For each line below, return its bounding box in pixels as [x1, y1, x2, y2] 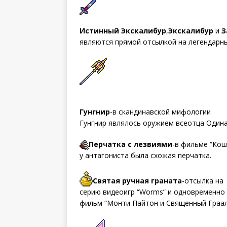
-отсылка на [182, 175, 223, 185]
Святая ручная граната [93, 175, 182, 185]
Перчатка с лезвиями [89, 139, 172, 149]
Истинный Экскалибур [80, 25, 166, 35]
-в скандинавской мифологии [110, 106, 211, 117]
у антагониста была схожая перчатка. [80, 150, 211, 160]
